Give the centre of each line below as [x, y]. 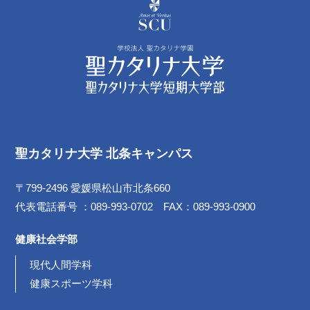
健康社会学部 [47, 239]
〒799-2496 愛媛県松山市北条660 [93, 188]
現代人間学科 [61, 265]
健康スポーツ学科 [72, 284]
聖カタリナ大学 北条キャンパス [104, 154]
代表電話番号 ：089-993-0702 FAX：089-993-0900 [136, 207]
